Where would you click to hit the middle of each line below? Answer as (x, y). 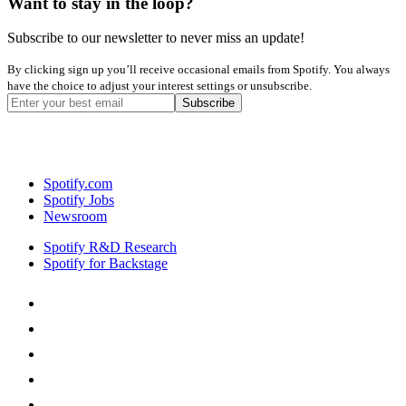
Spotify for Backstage (106, 264)
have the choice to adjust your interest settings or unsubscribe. (159, 86)
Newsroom (75, 217)
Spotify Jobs (79, 200)
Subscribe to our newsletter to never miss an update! (156, 38)
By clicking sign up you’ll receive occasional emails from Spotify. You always (198, 70)
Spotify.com (78, 184)
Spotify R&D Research (110, 247)
